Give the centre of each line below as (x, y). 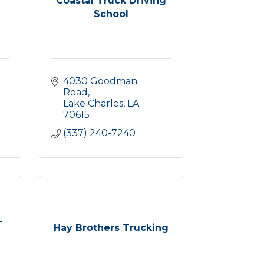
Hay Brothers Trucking (111, 228)
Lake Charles (93, 103)
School (111, 14)
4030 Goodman (100, 81)
